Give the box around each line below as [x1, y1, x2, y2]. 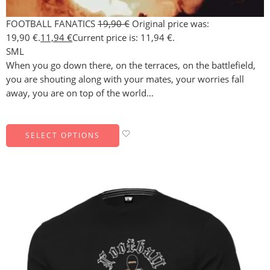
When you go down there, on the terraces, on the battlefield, [6, 59, 256, 71]
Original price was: [132, 17, 209, 30]
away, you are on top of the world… [6, 87, 154, 99]
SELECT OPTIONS [25, 130, 100, 140]
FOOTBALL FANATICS [6, 17, 98, 30]
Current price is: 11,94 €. [72, 31, 175, 43]
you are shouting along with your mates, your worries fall [6, 73, 244, 85]
